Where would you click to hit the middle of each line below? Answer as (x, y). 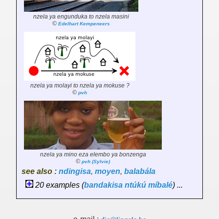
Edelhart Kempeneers (84, 24)
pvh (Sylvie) (96, 162)
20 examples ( (59, 185)
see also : (40, 172)
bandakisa (103, 185)
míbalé (160, 185)
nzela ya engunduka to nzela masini (81, 17)
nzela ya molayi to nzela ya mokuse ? (80, 86)
